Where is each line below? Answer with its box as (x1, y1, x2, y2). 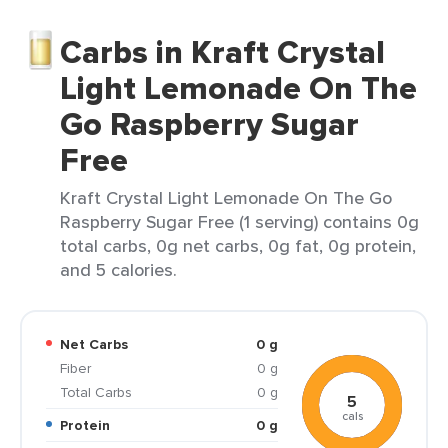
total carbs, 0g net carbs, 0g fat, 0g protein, (60, 233, 416, 258)
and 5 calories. (60, 257, 177, 282)
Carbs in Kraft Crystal (60, 28, 385, 76)
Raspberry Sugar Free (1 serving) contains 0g (60, 209, 419, 234)
